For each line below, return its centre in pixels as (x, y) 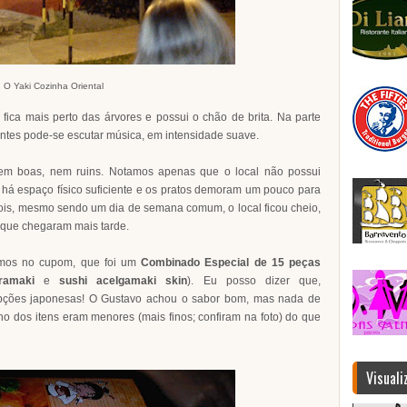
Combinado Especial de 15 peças (231, 263)
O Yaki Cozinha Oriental (54, 86)
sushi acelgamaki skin (124, 281)
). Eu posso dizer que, (254, 281)
